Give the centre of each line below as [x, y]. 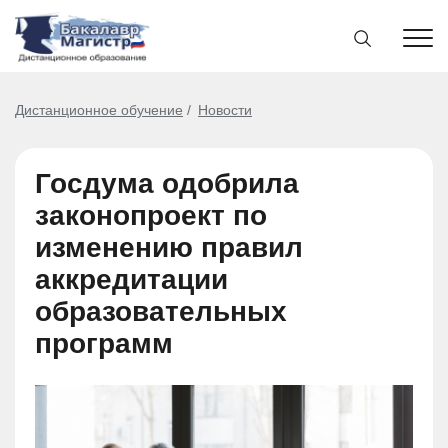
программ [104, 343]
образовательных [161, 311]
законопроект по [151, 215]
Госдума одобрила [167, 183]
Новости [225, 110]
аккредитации [131, 279]
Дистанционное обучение [99, 110]
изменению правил [169, 247]
